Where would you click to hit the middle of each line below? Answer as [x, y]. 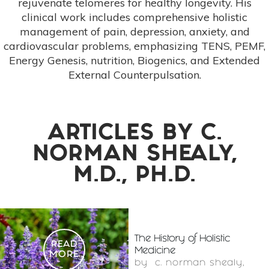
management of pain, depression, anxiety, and [134, 32]
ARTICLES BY [124, 135]
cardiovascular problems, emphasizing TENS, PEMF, [134, 46]
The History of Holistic [182, 240]
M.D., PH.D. [134, 177]
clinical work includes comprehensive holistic [134, 17]
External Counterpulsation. [134, 75]
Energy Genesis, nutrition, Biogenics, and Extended [134, 61]
